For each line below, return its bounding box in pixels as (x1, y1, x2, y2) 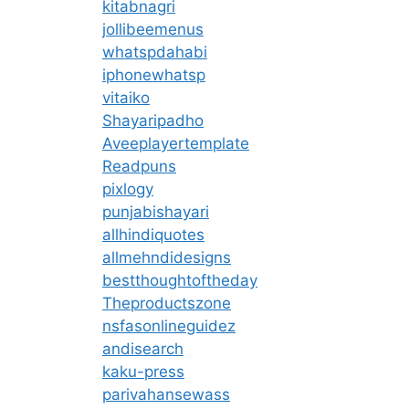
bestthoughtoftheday (102, 270, 257, 289)
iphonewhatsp (102, 65, 205, 84)
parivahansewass (102, 384, 230, 404)
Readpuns (102, 156, 176, 175)
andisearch (102, 339, 184, 358)
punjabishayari (102, 202, 209, 221)
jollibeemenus (102, 19, 204, 38)
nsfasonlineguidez (102, 316, 236, 335)
